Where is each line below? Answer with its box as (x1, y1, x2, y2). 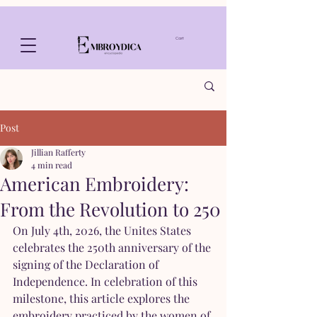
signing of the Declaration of (13, 257, 161, 272)
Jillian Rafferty (31, 146, 86, 158)
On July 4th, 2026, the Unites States (13, 223, 194, 238)
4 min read (31, 159, 72, 171)
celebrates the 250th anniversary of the (13, 240, 214, 255)
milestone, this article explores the (13, 291, 192, 306)
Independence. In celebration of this (13, 274, 200, 289)
